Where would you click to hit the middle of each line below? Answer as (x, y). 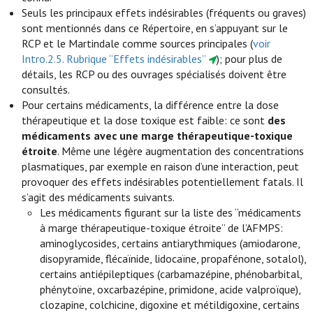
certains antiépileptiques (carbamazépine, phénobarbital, (171, 274)
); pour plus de (249, 59)
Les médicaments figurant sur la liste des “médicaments (171, 212)
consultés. (46, 89)
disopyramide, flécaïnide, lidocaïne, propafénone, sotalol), (173, 259)
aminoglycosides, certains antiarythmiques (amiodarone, (170, 243)
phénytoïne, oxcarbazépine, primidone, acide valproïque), (170, 289)
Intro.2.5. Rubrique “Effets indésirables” (114, 59)
